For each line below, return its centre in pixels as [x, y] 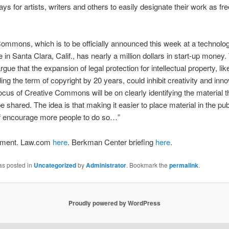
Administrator [106, 165]
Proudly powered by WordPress [114, 203]
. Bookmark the [147, 165]
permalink [184, 165]
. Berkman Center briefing [111, 142]
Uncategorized [55, 165]
